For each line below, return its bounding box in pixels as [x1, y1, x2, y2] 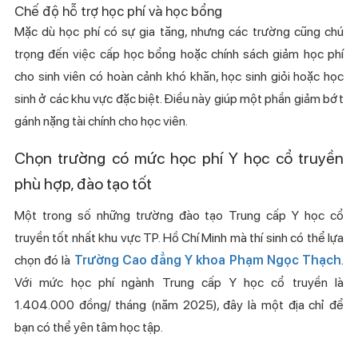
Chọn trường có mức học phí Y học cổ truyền [14, 149, 344, 169]
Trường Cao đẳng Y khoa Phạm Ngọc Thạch [74, 253, 342, 268]
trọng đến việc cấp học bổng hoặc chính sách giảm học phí [14, 46, 344, 62]
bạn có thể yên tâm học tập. [14, 320, 165, 336]
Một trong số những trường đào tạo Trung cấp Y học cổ [14, 208, 344, 224]
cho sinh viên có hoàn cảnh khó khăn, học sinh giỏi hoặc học [14, 69, 344, 85]
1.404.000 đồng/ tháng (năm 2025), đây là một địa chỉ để [14, 297, 344, 313]
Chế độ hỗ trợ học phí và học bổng [14, 2, 222, 20]
